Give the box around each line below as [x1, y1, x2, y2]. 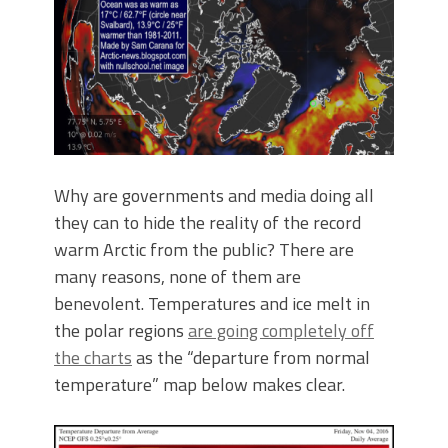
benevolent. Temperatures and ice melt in [54, 290, 370, 318]
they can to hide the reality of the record [54, 209, 361, 237]
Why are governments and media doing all [54, 182, 374, 210]
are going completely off [188, 317, 374, 345]
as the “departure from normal [132, 344, 370, 372]
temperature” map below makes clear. [54, 371, 345, 399]
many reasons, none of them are [54, 263, 301, 291]
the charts [54, 344, 132, 372]
